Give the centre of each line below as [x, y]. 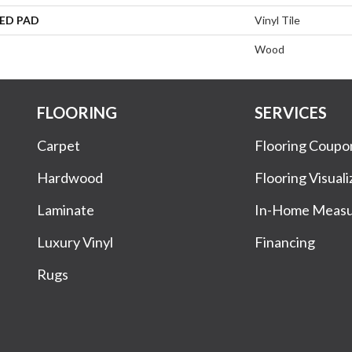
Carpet [59, 145]
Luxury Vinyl [75, 242]
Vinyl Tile [277, 20]
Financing [285, 242]
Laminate [66, 209]
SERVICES [291, 112]
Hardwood [70, 177]
